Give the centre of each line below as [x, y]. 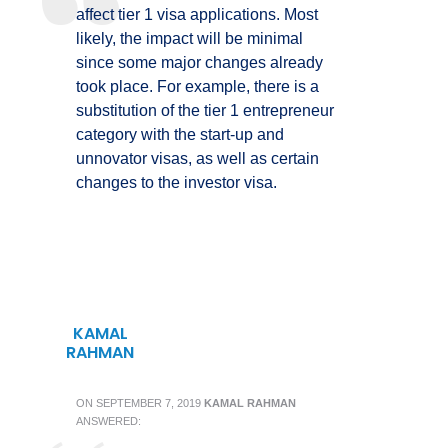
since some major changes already [199, 62]
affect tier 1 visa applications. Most [197, 14]
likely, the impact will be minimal [189, 38]
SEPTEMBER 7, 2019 [148, 403]
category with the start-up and [180, 134]
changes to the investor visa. [176, 182]
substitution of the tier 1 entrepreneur [205, 110]
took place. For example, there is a [197, 86]
